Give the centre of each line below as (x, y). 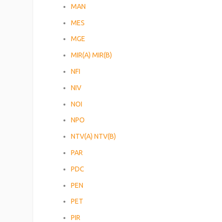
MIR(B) (102, 55)
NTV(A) (82, 137)
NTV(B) (105, 137)
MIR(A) (81, 55)
